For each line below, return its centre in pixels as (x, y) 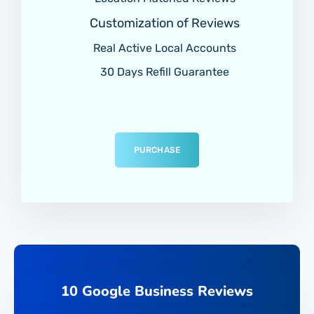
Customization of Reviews (163, 23)
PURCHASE (157, 150)
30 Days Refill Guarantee (163, 71)
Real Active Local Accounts (163, 48)
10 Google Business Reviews (157, 291)
